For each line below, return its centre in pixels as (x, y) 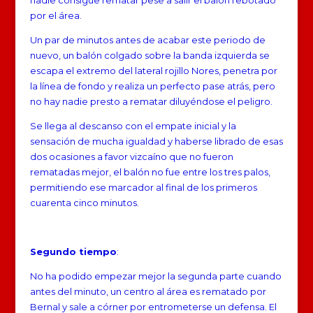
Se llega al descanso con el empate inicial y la (133, 125)
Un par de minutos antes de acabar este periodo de (147, 39)
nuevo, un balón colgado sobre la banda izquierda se (150, 55)
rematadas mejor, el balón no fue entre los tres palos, (150, 172)
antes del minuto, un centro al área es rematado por (148, 291)
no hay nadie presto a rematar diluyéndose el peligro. (151, 101)
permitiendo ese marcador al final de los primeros (143, 187)
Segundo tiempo (73, 251)
